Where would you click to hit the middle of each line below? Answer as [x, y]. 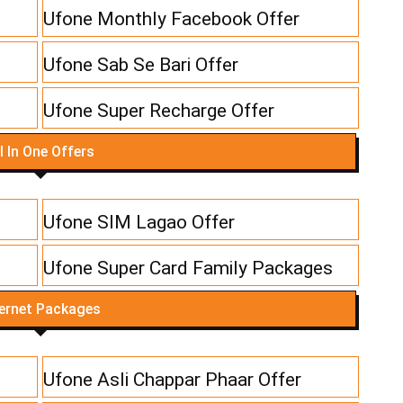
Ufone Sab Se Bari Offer [141, 65]
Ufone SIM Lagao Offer [139, 223]
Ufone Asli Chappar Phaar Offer [173, 380]
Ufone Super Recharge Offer [159, 111]
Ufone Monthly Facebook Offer [172, 19]
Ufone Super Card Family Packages [188, 269]
